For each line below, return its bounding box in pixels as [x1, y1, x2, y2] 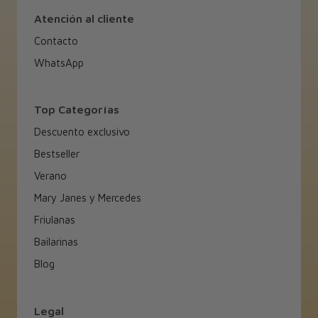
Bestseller [33, 148, 79, 160]
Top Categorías [33, 103, 119, 116]
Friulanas [33, 214, 75, 226]
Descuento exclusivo [33, 126, 130, 138]
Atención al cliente [33, 11, 134, 25]
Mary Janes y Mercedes [33, 192, 141, 204]
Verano [33, 170, 67, 182]
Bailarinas [33, 236, 78, 248]
